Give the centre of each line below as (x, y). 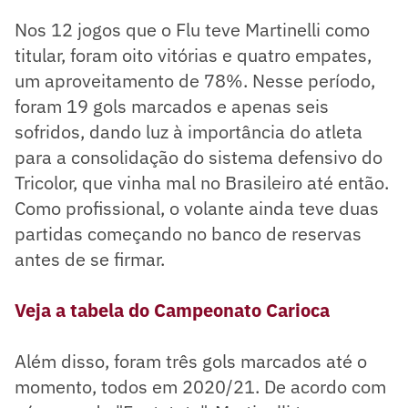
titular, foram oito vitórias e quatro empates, (193, 55)
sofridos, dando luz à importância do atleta (189, 131)
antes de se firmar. (90, 259)
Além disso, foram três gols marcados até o (191, 361)
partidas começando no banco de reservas (188, 233)
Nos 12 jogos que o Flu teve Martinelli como (192, 29)
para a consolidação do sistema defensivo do (199, 157)
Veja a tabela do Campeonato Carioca (172, 310)
